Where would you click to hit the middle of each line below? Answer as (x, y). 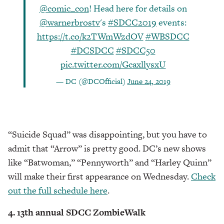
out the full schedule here (58, 190)
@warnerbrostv (70, 22)
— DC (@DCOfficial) (91, 81)
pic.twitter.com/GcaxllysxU (113, 64)
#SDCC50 (135, 50)
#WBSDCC (167, 36)
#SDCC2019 (132, 22)
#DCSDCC (92, 50)
